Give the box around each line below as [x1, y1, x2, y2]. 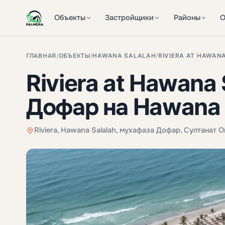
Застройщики [105, 13, 154, 22]
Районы [173, 13, 200, 22]
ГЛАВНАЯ [26, 52, 56, 59]
